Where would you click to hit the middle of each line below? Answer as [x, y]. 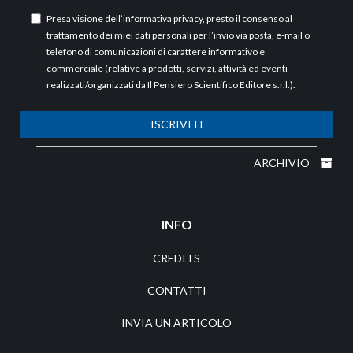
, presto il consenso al [247, 19]
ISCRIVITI [176, 124]
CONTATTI [176, 291]
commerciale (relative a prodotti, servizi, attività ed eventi [167, 69]
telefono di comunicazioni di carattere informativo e [156, 52]
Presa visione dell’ [85, 19]
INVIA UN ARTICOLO [176, 323]
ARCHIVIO [283, 163]
